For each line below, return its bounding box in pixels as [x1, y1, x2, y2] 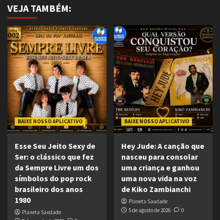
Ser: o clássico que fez [15, 152, 94, 162]
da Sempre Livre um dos [15, 163, 99, 173]
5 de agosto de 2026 [128, 207, 170, 214]
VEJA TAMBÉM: [7, 2, 71, 15]
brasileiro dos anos [15, 184, 83, 194]
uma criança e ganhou [121, 163, 199, 173]
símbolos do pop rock [15, 173, 92, 184]
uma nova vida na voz [121, 173, 197, 184]
